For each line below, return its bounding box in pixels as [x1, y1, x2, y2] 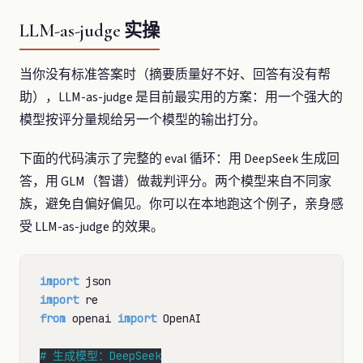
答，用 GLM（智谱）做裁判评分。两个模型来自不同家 [19, 172, 331, 190]
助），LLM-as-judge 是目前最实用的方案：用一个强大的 [19, 88, 343, 106]
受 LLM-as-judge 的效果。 [19, 217, 164, 236]
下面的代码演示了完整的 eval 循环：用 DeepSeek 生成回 [19, 149, 340, 168]
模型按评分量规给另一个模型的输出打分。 [19, 110, 266, 129]
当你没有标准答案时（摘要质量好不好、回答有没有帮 [19, 65, 331, 83]
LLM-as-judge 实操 [19, 19, 160, 41]
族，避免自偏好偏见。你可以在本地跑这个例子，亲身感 [19, 194, 344, 213]
